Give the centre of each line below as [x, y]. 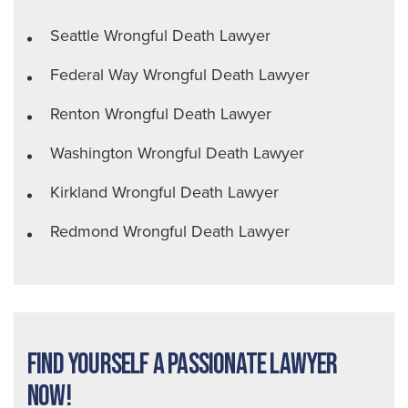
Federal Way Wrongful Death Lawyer [180, 75]
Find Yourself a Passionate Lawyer [183, 365]
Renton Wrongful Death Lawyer [161, 114]
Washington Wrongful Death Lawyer [177, 153]
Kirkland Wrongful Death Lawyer [164, 192]
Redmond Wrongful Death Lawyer [170, 231]
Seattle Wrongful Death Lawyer [160, 36]
